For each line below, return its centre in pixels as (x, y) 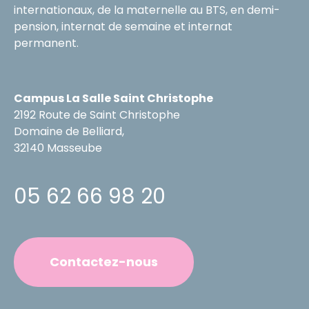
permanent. (46, 43)
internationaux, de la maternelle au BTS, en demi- (147, 10)
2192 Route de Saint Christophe (97, 115)
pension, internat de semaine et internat (123, 27)
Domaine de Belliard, (69, 132)
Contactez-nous (104, 262)
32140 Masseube (58, 148)
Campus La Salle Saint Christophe (113, 99)
